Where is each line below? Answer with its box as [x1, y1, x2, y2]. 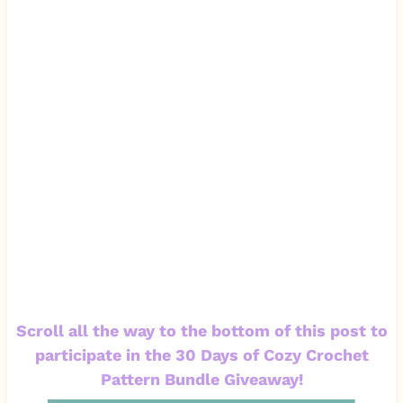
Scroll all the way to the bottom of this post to [15, 320, 388, 340]
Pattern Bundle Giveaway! [100, 369, 303, 389]
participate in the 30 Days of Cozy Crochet [34, 345, 369, 364]
